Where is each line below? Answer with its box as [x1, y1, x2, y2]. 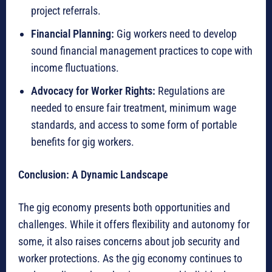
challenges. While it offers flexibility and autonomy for [18, 218, 250, 231]
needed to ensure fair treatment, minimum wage [31, 101, 236, 115]
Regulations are [155, 84, 225, 98]
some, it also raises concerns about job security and [18, 235, 240, 248]
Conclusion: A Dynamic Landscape [18, 168, 168, 182]
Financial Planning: [31, 27, 114, 41]
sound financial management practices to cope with [31, 44, 253, 58]
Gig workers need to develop [114, 27, 237, 41]
